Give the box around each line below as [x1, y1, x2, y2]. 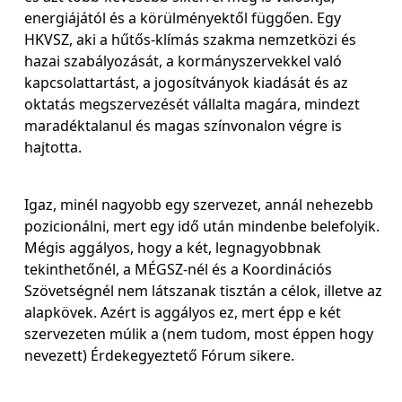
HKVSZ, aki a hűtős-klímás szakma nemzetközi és [24, 30, 356, 49]
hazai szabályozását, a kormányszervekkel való [24, 51, 342, 71]
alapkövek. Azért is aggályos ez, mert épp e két [24, 302, 341, 322]
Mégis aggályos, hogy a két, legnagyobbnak [24, 238, 321, 258]
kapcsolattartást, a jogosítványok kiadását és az [24, 73, 348, 92]
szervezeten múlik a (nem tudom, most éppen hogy [24, 324, 373, 344]
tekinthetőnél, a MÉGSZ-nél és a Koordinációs [24, 259, 332, 279]
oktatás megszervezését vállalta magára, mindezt [24, 94, 360, 114]
